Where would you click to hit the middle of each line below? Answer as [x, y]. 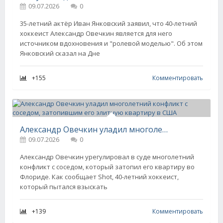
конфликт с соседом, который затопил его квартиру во [107, 167]
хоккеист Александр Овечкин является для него [96, 33]
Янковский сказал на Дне [60, 53]
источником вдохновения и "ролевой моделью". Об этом [111, 43]
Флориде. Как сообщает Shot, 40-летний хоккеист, [99, 177]
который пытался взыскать [64, 187]
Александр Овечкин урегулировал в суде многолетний [107, 157]
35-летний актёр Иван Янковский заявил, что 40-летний [109, 23]
